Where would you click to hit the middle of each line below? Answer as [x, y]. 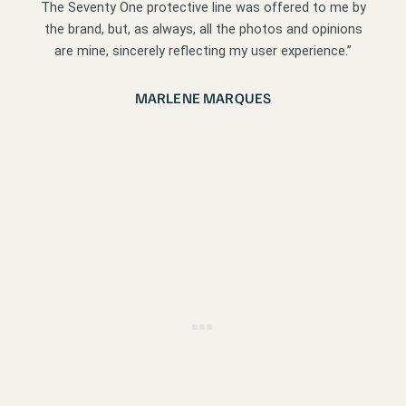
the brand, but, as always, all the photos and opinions [203, 29]
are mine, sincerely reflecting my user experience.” [203, 50]
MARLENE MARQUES [203, 97]
